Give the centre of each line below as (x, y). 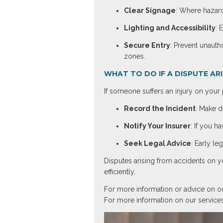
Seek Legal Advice (157, 143)
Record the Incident (160, 109)
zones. (134, 56)
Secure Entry (147, 45)
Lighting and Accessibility (169, 28)
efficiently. (119, 172)
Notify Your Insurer (157, 126)
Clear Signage (150, 10)
